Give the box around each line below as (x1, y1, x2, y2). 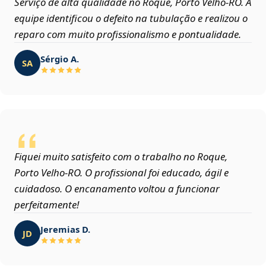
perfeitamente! (14, 198, 79, 212)
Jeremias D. (40, 223, 90, 235)
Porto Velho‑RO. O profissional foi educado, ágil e (14, 166, 229, 180)
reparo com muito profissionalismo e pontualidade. (14, 27, 241, 42)
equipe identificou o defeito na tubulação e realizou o (14, 11, 248, 26)
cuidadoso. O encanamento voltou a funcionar (14, 182, 220, 196)
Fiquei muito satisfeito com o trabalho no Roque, (14, 150, 227, 164)
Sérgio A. (40, 52, 79, 65)
